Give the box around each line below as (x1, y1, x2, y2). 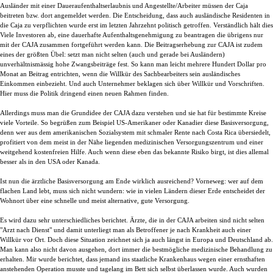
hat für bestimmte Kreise (197, 109, 266, 116)
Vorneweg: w (196, 177, 233, 185)
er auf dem (233, 177, 263, 185)
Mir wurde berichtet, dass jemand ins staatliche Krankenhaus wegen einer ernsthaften (26, 255, 265, 263)
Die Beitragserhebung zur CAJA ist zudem (144, 41, 263, 48)
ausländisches (202, 70, 240, 77)
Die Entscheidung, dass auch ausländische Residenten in (113, 12, 270, 19)
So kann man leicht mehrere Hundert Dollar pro (131, 60, 266, 68)
